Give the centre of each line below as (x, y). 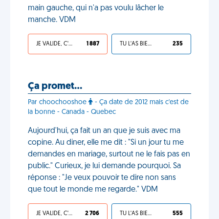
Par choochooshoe (58, 102)
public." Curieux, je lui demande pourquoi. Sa (104, 166)
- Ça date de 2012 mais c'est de (141, 102)
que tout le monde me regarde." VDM (93, 190)
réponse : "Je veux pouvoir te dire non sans (102, 178)
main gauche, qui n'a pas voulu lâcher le (96, 8)
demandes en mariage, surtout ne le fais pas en (109, 154)
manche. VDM (52, 20)
